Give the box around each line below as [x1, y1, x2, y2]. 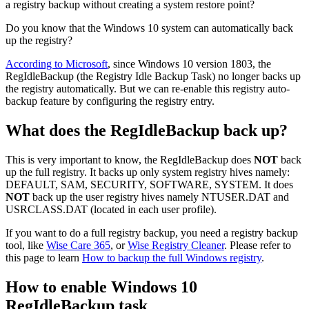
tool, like [6, 239, 46, 251]
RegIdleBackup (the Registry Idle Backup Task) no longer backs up [6, 70, 301, 82]
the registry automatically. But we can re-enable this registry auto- [6, 82, 290, 94]
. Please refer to [224, 239, 291, 251]
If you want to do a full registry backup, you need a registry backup [6, 226, 298, 239]
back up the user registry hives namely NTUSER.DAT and [30, 190, 289, 203]
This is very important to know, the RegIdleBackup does [6, 153, 254, 166]
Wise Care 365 [46, 239, 110, 251]
